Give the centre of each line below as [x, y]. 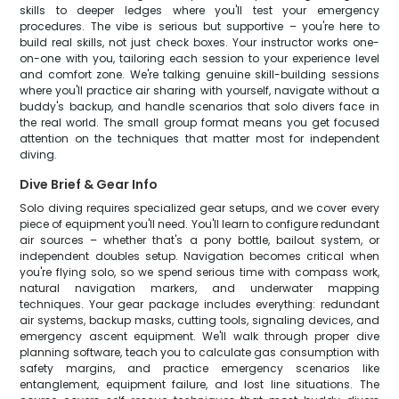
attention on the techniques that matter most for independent [199, 138]
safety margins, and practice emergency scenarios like [199, 368]
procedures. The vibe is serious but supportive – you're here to [199, 26]
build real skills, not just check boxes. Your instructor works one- [199, 42]
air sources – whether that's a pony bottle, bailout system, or [199, 240]
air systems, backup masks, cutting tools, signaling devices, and [199, 320]
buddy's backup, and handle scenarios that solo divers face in [199, 106]
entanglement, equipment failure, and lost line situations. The [199, 384]
